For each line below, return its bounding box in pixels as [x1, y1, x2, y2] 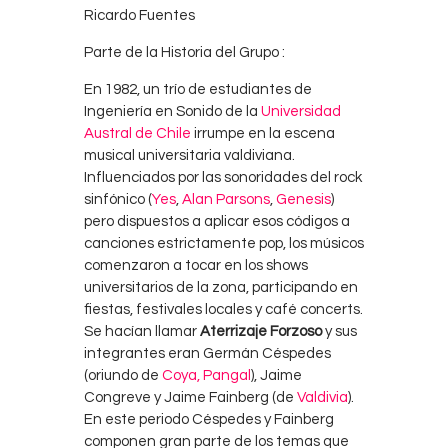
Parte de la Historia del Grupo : [84, 44, 285, 60]
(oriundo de [84, 367, 162, 383]
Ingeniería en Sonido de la [84, 103, 261, 119]
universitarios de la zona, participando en [84, 279, 358, 295]
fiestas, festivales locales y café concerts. [84, 301, 363, 317]
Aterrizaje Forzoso [200, 323, 322, 339]
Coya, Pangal [162, 367, 251, 383]
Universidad [261, 103, 341, 119]
